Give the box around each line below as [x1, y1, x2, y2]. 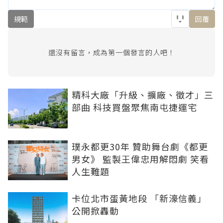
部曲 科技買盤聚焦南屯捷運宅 [72, 101, 197, 114]
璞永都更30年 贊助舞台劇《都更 [72, 140, 208, 153]
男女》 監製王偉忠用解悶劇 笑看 [72, 152, 209, 166]
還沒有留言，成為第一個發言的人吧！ [48, 47, 175, 58]
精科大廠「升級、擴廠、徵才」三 [72, 88, 214, 102]
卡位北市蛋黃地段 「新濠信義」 [72, 192, 207, 205]
